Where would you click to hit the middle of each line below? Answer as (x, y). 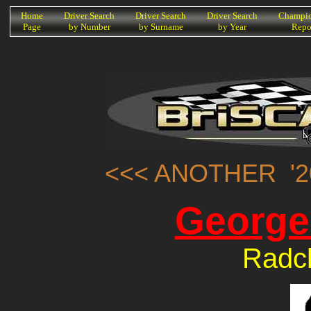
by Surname (161, 27)
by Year (232, 27)
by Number (89, 27)
